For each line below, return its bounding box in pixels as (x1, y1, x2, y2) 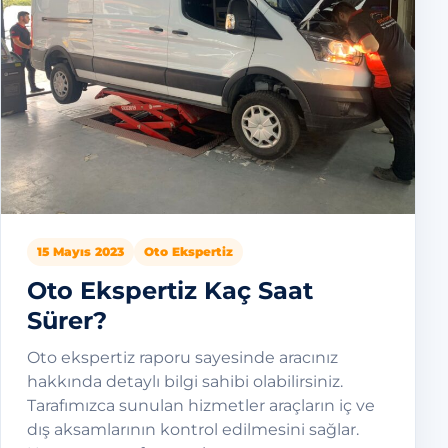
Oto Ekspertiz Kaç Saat (27, 276, 313, 306)
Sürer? (27, 306, 107, 336)
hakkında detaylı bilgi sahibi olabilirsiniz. (27, 372, 343, 392)
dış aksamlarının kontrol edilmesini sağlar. (27, 420, 359, 440)
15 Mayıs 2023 (37, 244, 124, 260)
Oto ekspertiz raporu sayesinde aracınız (27, 348, 338, 368)
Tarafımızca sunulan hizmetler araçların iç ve (27, 396, 375, 416)
